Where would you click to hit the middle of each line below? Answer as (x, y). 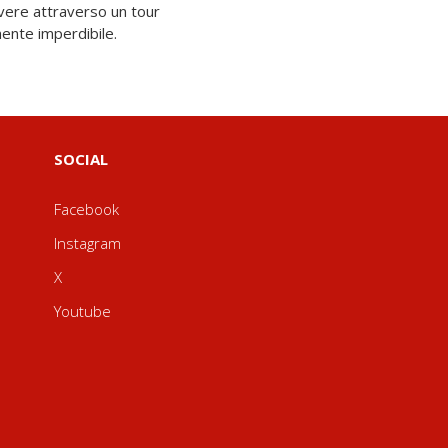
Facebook (86, 209)
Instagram (87, 243)
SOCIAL (80, 159)
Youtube (82, 311)
